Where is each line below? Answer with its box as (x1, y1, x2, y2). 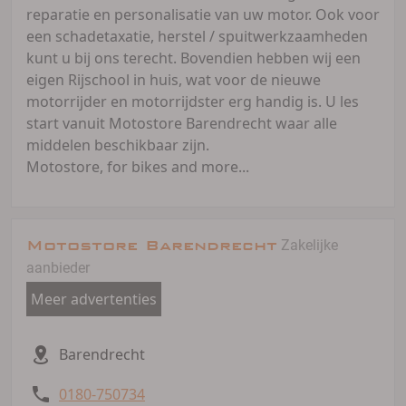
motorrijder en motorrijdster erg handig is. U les (26, 91, 359, 111)
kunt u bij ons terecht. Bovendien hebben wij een (26, 47, 361, 68)
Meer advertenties (31, 288, 157, 309)
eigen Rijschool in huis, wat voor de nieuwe (26, 69, 321, 90)
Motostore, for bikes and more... (26, 156, 249, 177)
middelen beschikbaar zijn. (26, 134, 209, 155)
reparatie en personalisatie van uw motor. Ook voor (26, 4, 380, 24)
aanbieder (26, 258, 90, 276)
